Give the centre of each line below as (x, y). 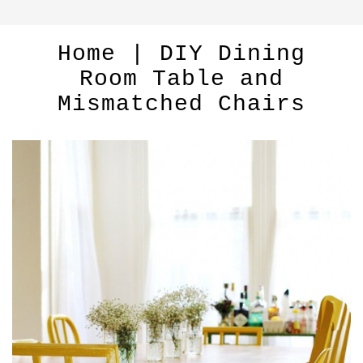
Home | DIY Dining (181, 53)
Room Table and (181, 79)
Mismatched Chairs (181, 104)
